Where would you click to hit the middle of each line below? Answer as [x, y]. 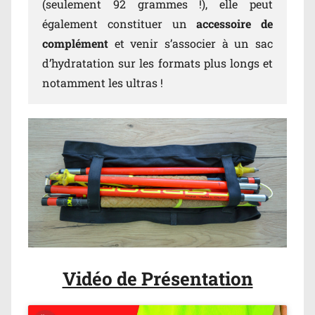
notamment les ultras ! [103, 83]
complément [78, 43]
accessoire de [230, 24]
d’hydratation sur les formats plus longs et [157, 63]
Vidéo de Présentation [157, 278]
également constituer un [115, 24]
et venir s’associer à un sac [194, 43]
